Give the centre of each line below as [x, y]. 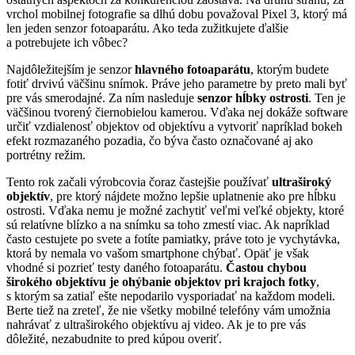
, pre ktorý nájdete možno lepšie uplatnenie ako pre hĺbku [193, 196]
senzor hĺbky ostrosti [253, 97]
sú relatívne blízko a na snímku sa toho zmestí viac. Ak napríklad [168, 224]
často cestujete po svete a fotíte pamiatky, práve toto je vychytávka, [173, 239]
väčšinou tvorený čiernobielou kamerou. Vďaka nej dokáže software [177, 112]
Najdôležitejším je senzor [71, 69]
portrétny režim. [46, 155]
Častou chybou [266, 267]
